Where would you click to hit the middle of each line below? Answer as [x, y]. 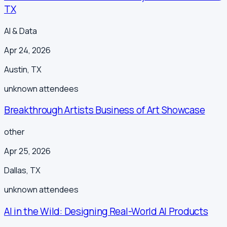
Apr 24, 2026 [27, 50]
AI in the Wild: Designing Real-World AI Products [106, 211]
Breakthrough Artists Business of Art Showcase [105, 110]
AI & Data [21, 31]
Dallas [15, 171]
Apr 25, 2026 [27, 151]
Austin [16, 69]
